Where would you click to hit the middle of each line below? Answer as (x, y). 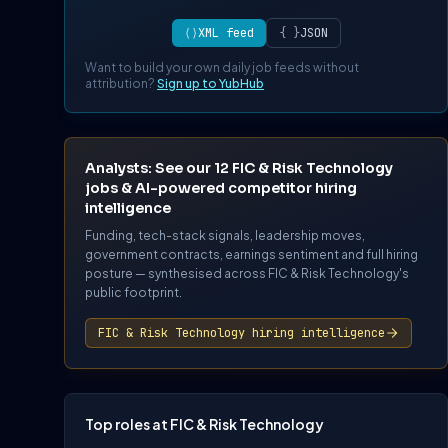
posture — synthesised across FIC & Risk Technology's (247, 274)
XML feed (225, 33)
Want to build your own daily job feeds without (222, 68)
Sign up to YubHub (210, 84)
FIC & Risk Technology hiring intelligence (241, 333)
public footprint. (133, 293)
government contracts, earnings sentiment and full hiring (251, 255)
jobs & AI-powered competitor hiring (221, 188)
